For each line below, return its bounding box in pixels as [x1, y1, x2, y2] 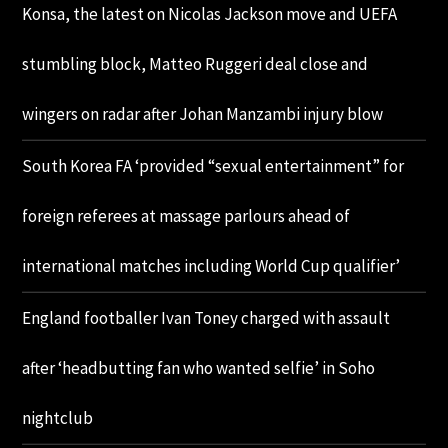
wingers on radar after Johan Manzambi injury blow [22, 103, 384, 126]
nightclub [22, 407, 94, 430]
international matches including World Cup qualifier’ [22, 255, 401, 278]
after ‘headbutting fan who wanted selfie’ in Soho [22, 357, 376, 380]
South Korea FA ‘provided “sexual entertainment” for [22, 155, 405, 178]
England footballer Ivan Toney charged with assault [22, 307, 391, 330]
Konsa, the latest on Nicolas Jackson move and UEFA [22, 3, 398, 26]
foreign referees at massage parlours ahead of [22, 205, 351, 228]
